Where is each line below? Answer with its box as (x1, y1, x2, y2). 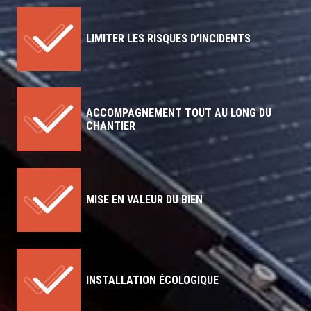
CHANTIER (86, 119, 135, 133)
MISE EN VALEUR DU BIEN (86, 193, 203, 207)
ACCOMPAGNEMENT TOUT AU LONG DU (86, 106, 271, 119)
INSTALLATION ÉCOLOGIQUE (86, 274, 219, 287)
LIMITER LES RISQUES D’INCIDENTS (86, 32, 251, 46)
